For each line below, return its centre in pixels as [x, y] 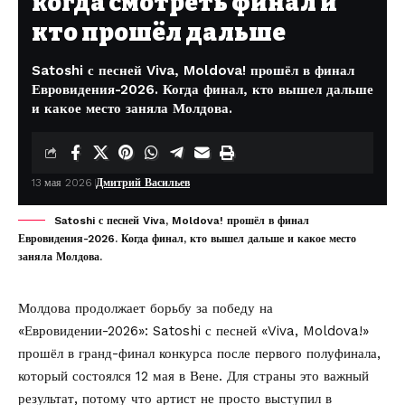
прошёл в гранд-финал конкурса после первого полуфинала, [199, 353]
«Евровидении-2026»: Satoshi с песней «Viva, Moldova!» [193, 330]
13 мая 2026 [61, 182]
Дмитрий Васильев [143, 182]
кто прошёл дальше [159, 33]
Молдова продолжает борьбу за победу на [146, 308]
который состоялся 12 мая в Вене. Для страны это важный [193, 376]
